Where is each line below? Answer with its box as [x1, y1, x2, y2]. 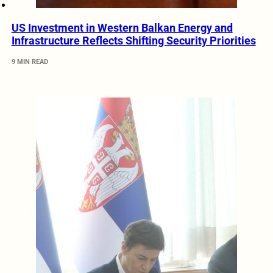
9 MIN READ [11, 58, 48, 66]
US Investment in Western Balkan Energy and [11, 21, 233, 35]
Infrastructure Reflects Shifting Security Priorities [11, 34, 256, 48]
